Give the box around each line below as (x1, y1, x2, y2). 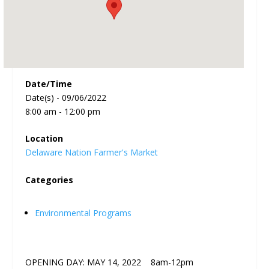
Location (25, 133, 64, 145)
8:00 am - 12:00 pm (25, 106, 101, 117)
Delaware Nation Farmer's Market (25, 147, 159, 159)
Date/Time (25, 78, 73, 89)
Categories (25, 174, 74, 186)
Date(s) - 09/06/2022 (25, 92, 107, 103)
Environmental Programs (35, 207, 132, 219)
